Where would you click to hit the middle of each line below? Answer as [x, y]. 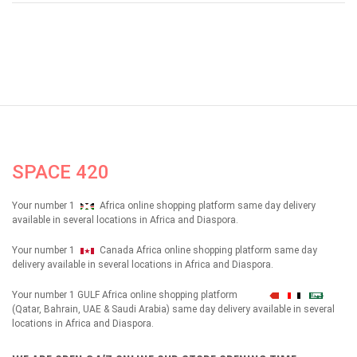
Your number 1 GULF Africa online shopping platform [126, 295]
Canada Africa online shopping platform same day [207, 251]
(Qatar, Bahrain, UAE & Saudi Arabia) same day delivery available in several [173, 310]
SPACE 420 [61, 173]
